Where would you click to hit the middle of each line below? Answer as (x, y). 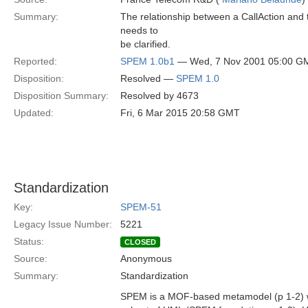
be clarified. (145, 44)
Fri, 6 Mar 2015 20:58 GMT (180, 113)
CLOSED (140, 242)
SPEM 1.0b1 (147, 61)
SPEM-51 (141, 207)
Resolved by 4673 (159, 96)
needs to (139, 30)
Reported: (35, 61)
